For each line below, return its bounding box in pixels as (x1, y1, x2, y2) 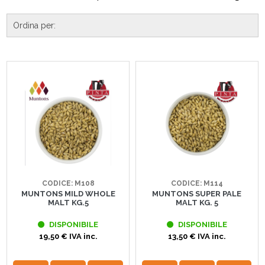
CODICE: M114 (170, 179, 223, 188)
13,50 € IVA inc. (167, 232, 226, 241)
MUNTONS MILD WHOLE (21, 189, 115, 199)
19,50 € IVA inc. (38, 232, 98, 241)
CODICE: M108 (41, 179, 95, 188)
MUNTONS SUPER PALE (152, 189, 242, 199)
